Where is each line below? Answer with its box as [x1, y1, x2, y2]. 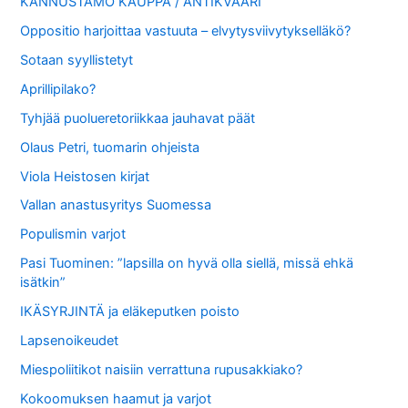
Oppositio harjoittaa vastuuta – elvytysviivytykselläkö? [20, 22, 352, 39]
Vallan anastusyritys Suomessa [20, 197, 212, 214]
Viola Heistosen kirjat [20, 168, 150, 185]
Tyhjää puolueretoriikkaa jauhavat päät [20, 109, 256, 127]
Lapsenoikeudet [20, 332, 119, 350]
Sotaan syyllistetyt [20, 51, 134, 68]
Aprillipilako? [20, 80, 97, 97]
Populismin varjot [20, 226, 127, 243]
